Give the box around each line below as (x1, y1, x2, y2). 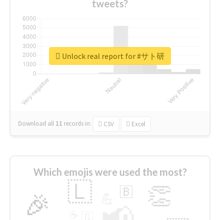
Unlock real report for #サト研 (60, 51, 165, 61)
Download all (18, 119, 54, 128)
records (62, 119, 85, 128)
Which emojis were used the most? (33, 165, 187, 178)
